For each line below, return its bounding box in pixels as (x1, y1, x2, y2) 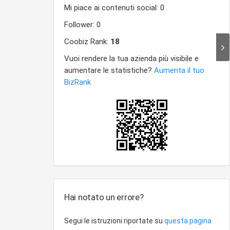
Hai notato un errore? (64, 192, 144, 203)
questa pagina (164, 217, 212, 225)
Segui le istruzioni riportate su (64, 217, 164, 225)
